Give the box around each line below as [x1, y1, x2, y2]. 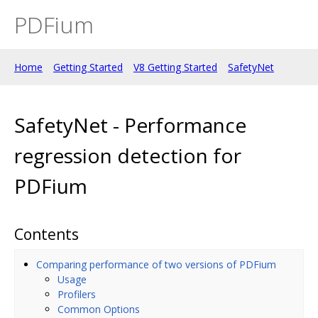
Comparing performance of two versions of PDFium [36, 257, 276, 271]
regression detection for [14, 141, 241, 169]
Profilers [57, 287, 96, 301]
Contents [14, 224, 79, 244]
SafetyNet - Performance [14, 111, 246, 138]
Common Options [57, 302, 140, 316]
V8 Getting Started [133, 60, 217, 74]
